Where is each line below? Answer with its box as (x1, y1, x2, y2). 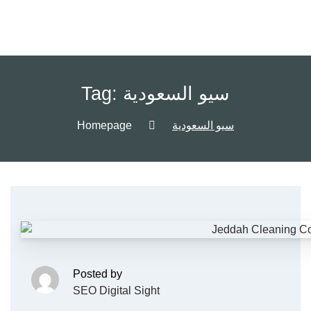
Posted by (73, 267, 122, 280)
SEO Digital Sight (73, 284, 160, 296)
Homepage (77, 119, 132, 131)
